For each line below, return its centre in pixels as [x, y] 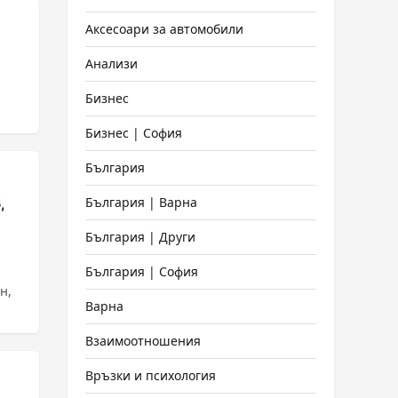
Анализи [111, 64]
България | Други [140, 237]
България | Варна [141, 202]
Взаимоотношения [143, 341]
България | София [142, 271]
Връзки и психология [151, 375]
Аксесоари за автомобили [164, 29]
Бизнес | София [134, 133]
